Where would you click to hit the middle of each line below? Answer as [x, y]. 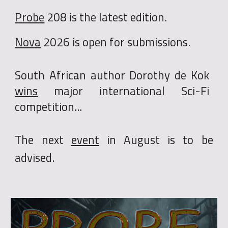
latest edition [131, 17]
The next [43, 140]
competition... [49, 107]
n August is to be [161, 140]
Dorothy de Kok [167, 75]
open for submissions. [135, 42]
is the [83, 17]
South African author [70, 75]
